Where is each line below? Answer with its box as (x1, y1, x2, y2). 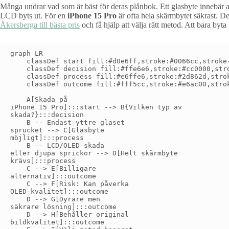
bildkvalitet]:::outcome (10, 218, 104, 226)
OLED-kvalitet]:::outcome (10, 188, 108, 196)
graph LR (10, 50, 43, 58)
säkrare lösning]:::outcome (10, 203, 117, 211)
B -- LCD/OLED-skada (10, 142, 104, 150)
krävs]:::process (10, 157, 76, 165)
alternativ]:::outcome (10, 172, 96, 180)
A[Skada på (10, 96, 67, 104)
